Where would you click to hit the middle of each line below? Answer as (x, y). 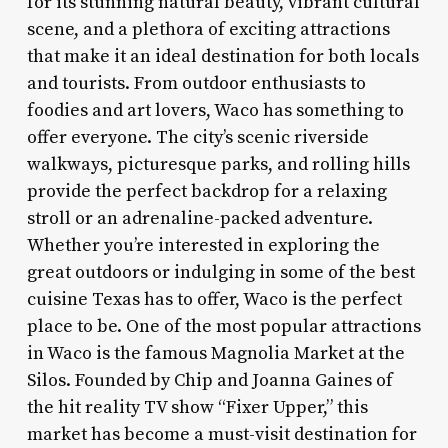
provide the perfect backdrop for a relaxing (206, 191)
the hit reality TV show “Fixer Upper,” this (197, 407)
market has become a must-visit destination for (221, 434)
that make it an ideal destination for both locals (222, 56)
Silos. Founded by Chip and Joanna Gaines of (209, 380)
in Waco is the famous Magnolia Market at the (215, 353)
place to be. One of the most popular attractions (223, 326)
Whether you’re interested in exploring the (203, 245)
